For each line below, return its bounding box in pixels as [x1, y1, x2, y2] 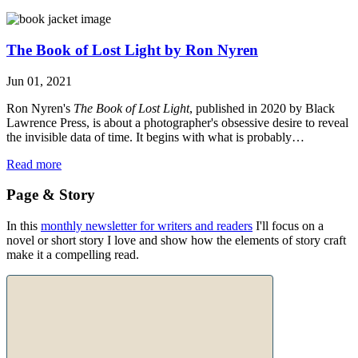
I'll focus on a [253, 218, 324, 233]
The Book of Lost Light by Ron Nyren [6, 41, 258, 58]
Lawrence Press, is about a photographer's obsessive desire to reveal [6, 115, 348, 129]
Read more [6, 157, 62, 171]
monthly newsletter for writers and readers [41, 218, 253, 233]
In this [6, 218, 41, 233]
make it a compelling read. [6, 247, 139, 261]
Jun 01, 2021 [6, 74, 72, 88]
